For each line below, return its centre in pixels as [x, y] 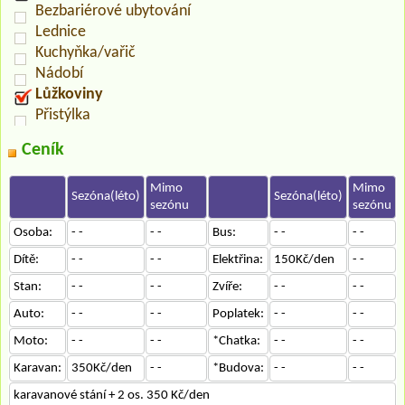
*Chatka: [236, 341]
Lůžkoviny [69, 94]
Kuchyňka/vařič [85, 52]
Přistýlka [63, 115]
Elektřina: [238, 259]
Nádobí [59, 73]
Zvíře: [227, 287]
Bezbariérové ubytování [113, 11]
